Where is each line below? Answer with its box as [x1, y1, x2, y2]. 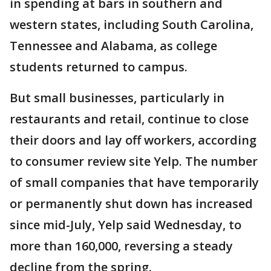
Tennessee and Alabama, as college [10, 37, 217, 54]
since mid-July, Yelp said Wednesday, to [10, 216, 241, 233]
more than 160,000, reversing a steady [10, 237, 233, 254]
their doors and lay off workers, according [10, 131, 256, 148]
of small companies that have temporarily [10, 174, 259, 191]
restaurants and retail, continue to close [10, 110, 249, 127]
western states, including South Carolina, [10, 16, 253, 33]
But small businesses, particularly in [10, 89, 224, 106]
